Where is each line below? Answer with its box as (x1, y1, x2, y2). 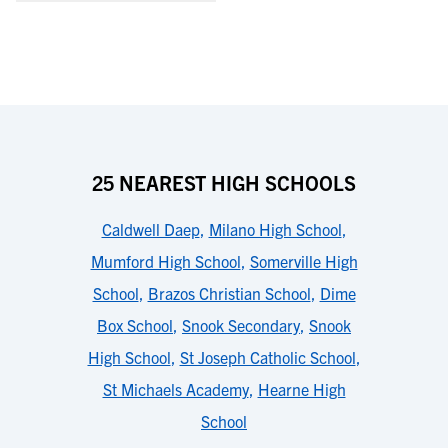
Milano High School (208, 219, 342, 239)
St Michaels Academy (102, 379, 249, 399)
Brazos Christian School (147, 283, 311, 303)
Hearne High (257, 379, 346, 399)
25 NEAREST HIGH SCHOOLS (92, 170, 356, 195)
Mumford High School (90, 251, 241, 271)
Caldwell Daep (101, 219, 200, 239)
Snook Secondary (182, 315, 300, 335)
